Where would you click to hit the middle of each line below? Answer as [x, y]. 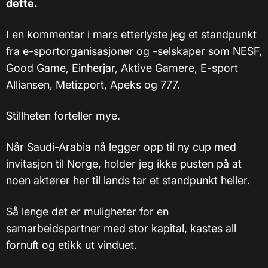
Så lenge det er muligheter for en [87, 212]
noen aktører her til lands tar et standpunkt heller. [128, 181]
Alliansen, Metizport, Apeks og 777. [93, 85]
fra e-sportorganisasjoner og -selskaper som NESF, [134, 51]
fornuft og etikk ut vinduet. [71, 245]
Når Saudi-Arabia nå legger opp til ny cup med [121, 147]
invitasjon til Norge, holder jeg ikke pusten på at [124, 164]
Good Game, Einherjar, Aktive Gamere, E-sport [122, 68]
